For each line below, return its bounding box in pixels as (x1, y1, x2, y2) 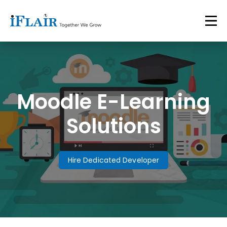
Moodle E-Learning (17, 88, 210, 116)
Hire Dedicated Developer (67, 155, 160, 165)
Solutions (66, 112, 161, 140)
